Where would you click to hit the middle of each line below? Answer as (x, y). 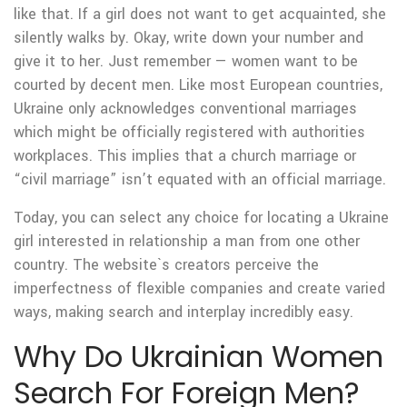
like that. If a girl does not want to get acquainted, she (200, 14)
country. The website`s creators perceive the (166, 265)
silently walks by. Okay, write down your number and (189, 38)
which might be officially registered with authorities (189, 132)
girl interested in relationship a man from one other (187, 241)
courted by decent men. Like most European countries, (198, 85)
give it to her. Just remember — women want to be (186, 61)
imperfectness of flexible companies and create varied (199, 288)
